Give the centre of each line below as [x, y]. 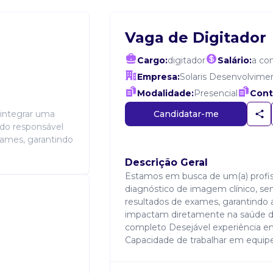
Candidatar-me [186, 114]
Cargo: [152, 60]
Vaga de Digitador [196, 37]
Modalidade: [165, 93]
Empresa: [158, 77]
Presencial [216, 93]
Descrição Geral [166, 162]
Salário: [235, 60]
